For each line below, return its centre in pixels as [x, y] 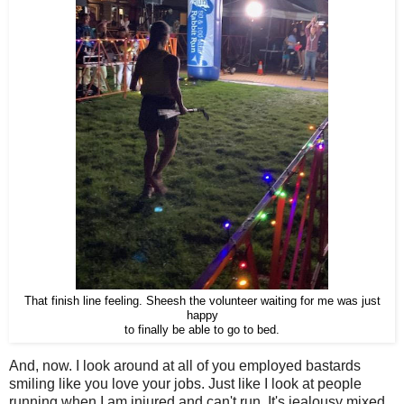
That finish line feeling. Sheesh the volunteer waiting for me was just [202, 302]
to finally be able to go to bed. [202, 331]
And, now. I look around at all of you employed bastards [185, 366]
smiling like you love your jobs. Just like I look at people [185, 384]
